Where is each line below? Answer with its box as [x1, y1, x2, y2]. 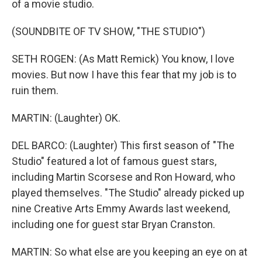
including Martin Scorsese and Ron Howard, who [12, 171, 235, 183]
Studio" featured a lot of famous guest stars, [12, 155, 216, 167]
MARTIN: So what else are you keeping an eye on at [12, 246, 247, 258]
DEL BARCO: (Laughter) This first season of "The [12, 139, 235, 151]
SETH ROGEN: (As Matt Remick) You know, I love [12, 53, 235, 65]
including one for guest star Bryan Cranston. [12, 218, 215, 230]
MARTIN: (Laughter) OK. [12, 112, 120, 124]
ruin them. [12, 84, 58, 96]
